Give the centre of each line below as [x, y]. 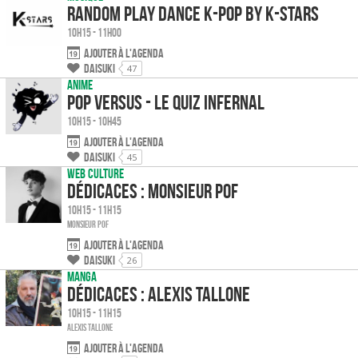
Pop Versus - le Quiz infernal [166, 102]
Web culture [95, 174]
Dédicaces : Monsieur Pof [153, 191]
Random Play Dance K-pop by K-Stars [193, 13]
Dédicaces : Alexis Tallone [159, 294]
